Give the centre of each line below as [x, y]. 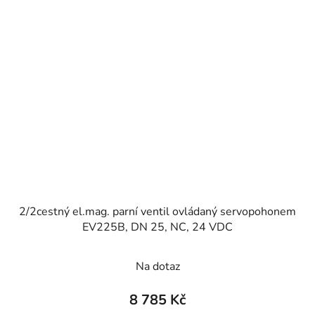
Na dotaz [157, 267]
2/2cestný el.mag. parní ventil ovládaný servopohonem [157, 212]
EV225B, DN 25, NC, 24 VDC [157, 227]
